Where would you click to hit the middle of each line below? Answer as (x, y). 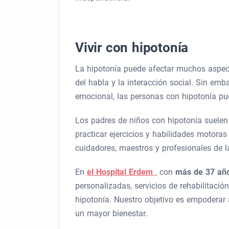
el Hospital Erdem (121, 172)
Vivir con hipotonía (132, 48)
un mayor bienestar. (111, 213)
